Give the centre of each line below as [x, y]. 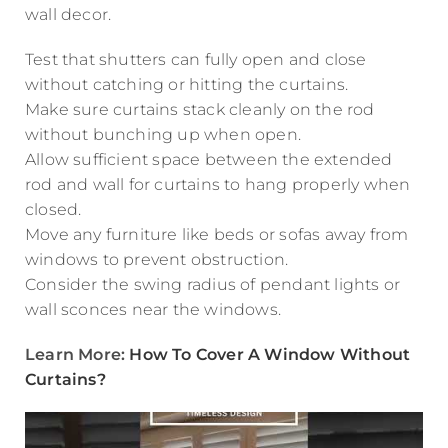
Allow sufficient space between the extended [209, 160]
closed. [53, 210]
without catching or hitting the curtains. [187, 85]
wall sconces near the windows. [153, 310]
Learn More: [77, 355]
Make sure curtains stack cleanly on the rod [200, 110]
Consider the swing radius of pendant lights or [213, 285]
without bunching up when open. [163, 135]
